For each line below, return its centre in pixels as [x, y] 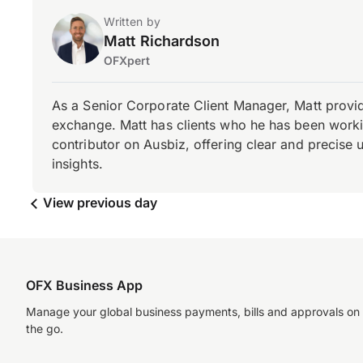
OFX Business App [84, 285]
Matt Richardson [162, 41]
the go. [45, 329]
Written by [132, 21]
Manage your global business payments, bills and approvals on [193, 312]
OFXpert [127, 60]
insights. [77, 164]
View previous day [98, 203]
